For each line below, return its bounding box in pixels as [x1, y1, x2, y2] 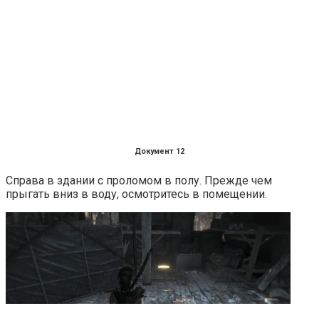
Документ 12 [135, 147, 184, 157]
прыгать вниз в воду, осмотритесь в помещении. [6, 187, 267, 202]
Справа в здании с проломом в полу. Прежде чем [6, 174, 272, 188]
